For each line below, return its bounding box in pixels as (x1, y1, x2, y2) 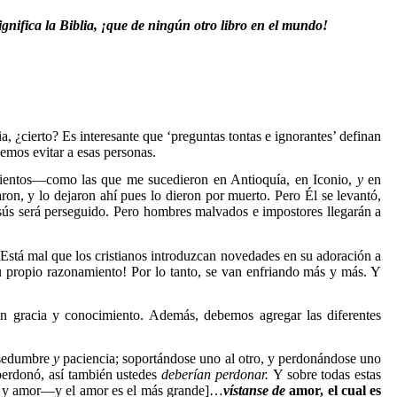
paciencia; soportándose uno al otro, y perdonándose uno (58, 351, 382, 367)
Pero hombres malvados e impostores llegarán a (113, 204, 382, 220)
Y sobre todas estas (272, 367, 382, 383)
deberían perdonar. (161, 367, 273, 383)
